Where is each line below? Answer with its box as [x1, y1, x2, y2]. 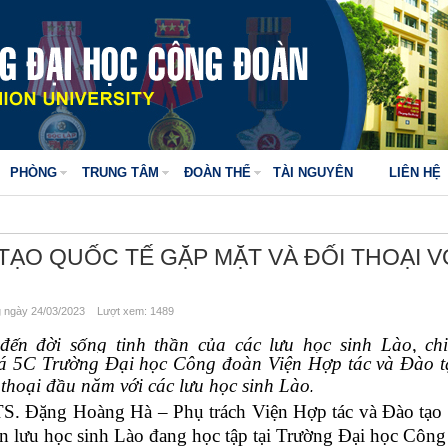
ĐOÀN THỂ [184, 165, 251, 180]
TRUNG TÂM [82, 165, 159, 180]
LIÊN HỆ [389, 165, 441, 180]
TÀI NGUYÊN [273, 165, 353, 180]
